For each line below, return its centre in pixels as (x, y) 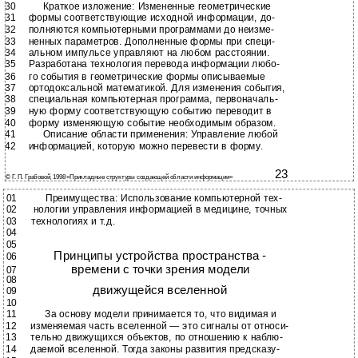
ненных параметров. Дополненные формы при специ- (151, 42)
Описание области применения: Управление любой (160, 134)
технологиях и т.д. (74, 222)
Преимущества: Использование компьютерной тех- (164, 198)
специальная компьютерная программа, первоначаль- (153, 99)
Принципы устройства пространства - (160, 255)
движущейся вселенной (160, 290)
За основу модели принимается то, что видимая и (161, 314)
